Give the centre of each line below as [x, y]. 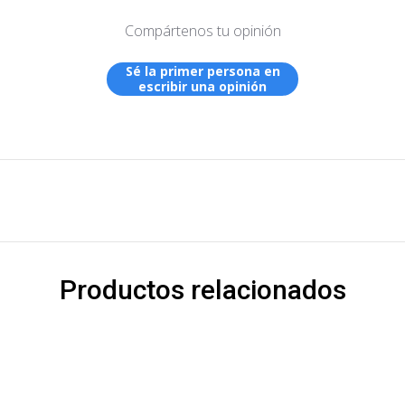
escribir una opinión [202, 86]
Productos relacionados [202, 289]
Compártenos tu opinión [202, 30]
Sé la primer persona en [202, 71]
